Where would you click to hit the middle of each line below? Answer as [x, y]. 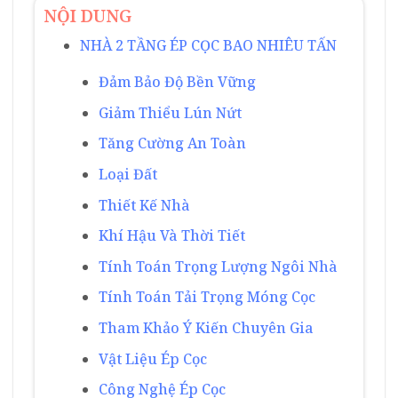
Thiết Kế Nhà [144, 205]
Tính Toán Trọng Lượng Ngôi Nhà [218, 266]
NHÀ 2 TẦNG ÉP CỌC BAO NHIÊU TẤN [208, 46]
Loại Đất [127, 174]
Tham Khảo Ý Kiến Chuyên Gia [206, 327]
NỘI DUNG [88, 15]
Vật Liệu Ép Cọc [152, 358]
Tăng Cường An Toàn [172, 143]
